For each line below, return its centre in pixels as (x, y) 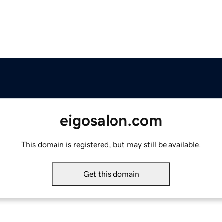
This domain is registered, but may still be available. (111, 144)
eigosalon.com (111, 121)
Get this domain (111, 174)
